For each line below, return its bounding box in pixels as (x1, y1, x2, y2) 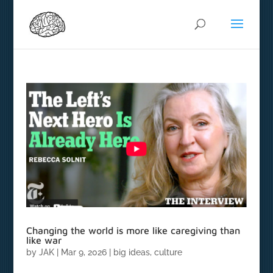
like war (26, 235, 62, 246)
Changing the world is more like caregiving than (26, 225, 240, 236)
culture (154, 247, 182, 258)
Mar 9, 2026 (60, 247, 107, 258)
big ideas (113, 247, 150, 258)
